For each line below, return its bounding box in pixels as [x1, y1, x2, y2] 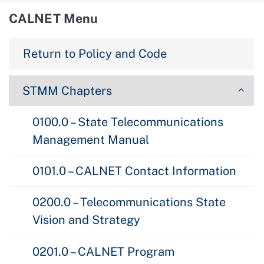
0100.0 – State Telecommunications [32, 114, 223, 129]
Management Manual [32, 132, 149, 147]
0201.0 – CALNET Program [32, 244, 174, 259]
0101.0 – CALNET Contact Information [32, 163, 236, 178]
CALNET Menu [9, 11, 98, 26]
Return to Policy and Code [23, 47, 167, 61]
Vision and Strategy [32, 213, 140, 227]
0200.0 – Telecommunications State [32, 195, 226, 210]
